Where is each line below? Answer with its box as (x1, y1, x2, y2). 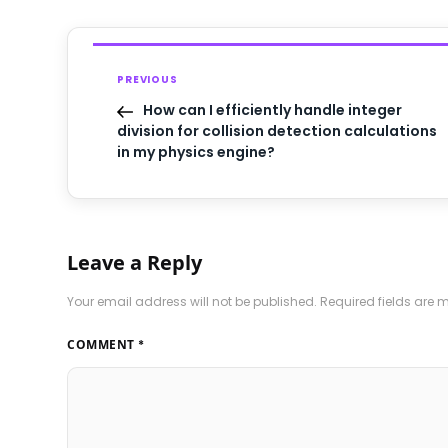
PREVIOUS (117, 72, 178, 88)
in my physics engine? (117, 142, 276, 163)
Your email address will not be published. (67, 293, 318, 311)
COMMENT (67, 336, 139, 354)
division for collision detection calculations (117, 121, 438, 142)
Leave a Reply (67, 249, 203, 277)
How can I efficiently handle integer (143, 100, 403, 121)
